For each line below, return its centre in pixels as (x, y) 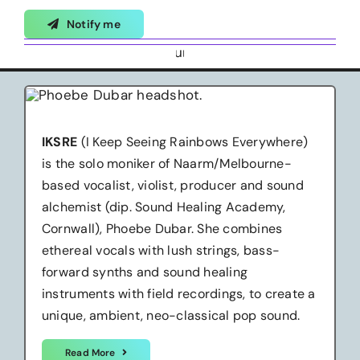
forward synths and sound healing (145, 272)
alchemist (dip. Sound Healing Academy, (164, 207)
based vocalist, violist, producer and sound (172, 185)
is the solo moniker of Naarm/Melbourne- (166, 163)
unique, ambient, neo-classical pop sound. (171, 315)
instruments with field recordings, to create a (178, 293)
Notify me (94, 25)
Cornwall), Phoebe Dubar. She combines (162, 228)
